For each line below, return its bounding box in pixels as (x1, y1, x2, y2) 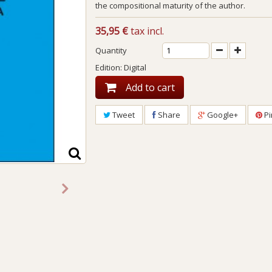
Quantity (95, 45, 127, 56)
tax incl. (128, 24, 165, 38)
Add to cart (126, 81, 175, 94)
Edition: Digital (95, 62, 147, 73)
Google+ (205, 109, 239, 120)
